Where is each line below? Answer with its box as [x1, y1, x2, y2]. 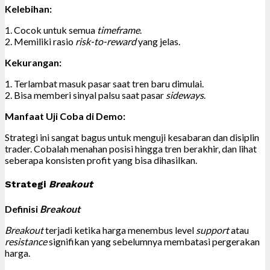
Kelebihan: [5, 3, 52, 15]
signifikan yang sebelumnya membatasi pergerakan [47, 235, 260, 247]
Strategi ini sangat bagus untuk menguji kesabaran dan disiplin [5, 131, 259, 143]
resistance [5, 235, 47, 247]
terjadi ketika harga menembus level [43, 224, 196, 236]
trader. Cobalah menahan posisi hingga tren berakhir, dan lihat [5, 143, 257, 155]
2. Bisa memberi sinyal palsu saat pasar [5, 89, 166, 101]
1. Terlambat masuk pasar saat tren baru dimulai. [5, 78, 204, 90]
